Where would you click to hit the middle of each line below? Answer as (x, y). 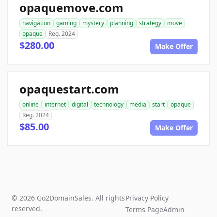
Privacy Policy (147, 198)
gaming (66, 23)
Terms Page (145, 210)
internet (55, 105)
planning (122, 23)
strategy (150, 23)
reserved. (27, 209)
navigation (36, 23)
